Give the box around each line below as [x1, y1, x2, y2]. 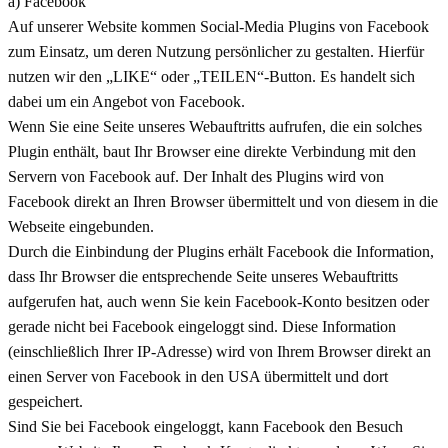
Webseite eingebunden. [8, 217, 154, 235]
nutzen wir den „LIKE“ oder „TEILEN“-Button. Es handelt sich [8, 67, 415, 85]
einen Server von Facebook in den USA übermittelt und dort [8, 367, 388, 385]
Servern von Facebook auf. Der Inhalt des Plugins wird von [8, 167, 384, 185]
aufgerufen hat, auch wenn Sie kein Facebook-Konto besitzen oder [8, 292, 429, 310]
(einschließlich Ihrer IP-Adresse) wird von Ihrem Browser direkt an [8, 342, 431, 360]
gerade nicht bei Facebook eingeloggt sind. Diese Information [8, 317, 396, 335]
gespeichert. [8, 392, 83, 410]
